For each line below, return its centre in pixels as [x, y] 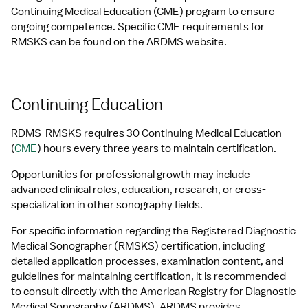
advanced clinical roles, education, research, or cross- [139, 190]
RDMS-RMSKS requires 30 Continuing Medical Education [146, 133]
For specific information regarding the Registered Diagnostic [153, 231]
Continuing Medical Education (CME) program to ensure [143, 12]
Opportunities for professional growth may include [131, 175]
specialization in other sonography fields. [108, 205]
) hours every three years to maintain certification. [157, 148]
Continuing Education [87, 104]
